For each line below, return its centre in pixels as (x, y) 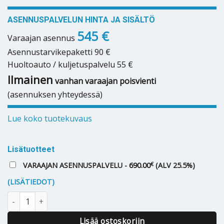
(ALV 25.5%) (175, 165)
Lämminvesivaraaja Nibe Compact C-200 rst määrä (91, 197)
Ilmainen (30, 79)
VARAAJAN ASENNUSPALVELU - (75, 165)
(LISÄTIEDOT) (31, 182)
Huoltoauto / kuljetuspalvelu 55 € (70, 64)
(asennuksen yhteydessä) (55, 94)
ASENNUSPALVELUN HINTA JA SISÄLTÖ (81, 19)
